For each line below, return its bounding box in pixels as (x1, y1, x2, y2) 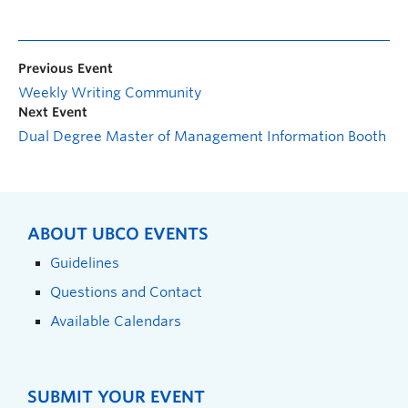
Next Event (18, 104, 87, 119)
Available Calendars (50, 312, 181, 329)
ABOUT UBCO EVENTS (27, 223, 209, 243)
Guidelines (50, 254, 119, 270)
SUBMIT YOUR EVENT (27, 386, 205, 406)
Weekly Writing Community (18, 84, 201, 101)
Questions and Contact (50, 283, 202, 300)
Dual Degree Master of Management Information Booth (18, 127, 386, 145)
